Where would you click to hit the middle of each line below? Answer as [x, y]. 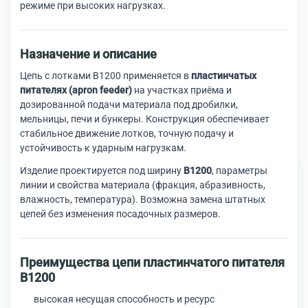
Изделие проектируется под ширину [102, 170]
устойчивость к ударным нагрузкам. [103, 148]
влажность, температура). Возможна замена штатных [143, 199]
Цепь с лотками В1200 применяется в [106, 76]
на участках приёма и [182, 90]
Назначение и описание [88, 54]
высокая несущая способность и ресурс [124, 299]
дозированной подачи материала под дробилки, [129, 104]
